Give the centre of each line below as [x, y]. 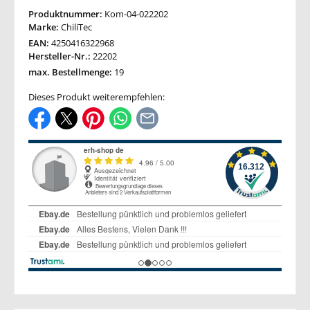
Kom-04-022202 [136, 14]
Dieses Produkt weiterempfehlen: [97, 97]
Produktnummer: [66, 14]
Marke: [45, 27]
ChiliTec [76, 27]
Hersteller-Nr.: [61, 56]
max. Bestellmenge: [71, 72]
